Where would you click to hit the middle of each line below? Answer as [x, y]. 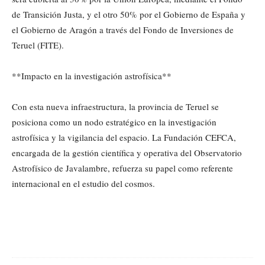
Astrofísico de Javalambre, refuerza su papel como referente [122, 168]
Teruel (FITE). [38, 45]
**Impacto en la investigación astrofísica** [92, 76]
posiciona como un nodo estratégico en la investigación [114, 122]
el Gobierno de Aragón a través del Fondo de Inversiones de [123, 30]
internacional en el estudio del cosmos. [83, 184]
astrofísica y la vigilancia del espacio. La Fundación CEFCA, [124, 138]
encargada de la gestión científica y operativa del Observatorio [127, 153]
